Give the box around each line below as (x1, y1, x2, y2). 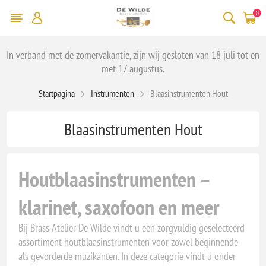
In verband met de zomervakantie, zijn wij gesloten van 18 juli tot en (7, 47, 259, 62)
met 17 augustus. (102, 61, 164, 75)
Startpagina (38, 87, 75, 99)
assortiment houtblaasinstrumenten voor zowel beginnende (18, 235, 239, 249)
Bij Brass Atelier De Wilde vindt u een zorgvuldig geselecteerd (18, 220, 245, 235)
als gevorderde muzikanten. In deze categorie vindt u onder (18, 249, 236, 263)
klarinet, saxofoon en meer (18, 192, 220, 221)
